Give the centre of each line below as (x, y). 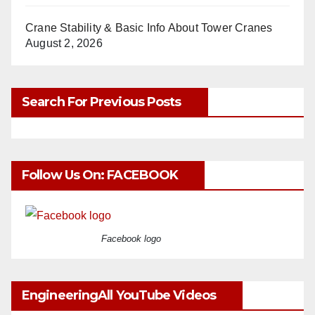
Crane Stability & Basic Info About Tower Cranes (149, 28)
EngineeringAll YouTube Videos (119, 295)
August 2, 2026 (64, 44)
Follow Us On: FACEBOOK (100, 175)
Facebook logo (131, 238)
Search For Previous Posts (102, 102)
